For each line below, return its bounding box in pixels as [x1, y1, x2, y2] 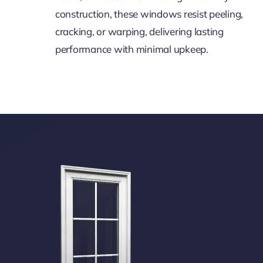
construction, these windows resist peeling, [55, 8, 244, 21]
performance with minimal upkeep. [55, 43, 208, 56]
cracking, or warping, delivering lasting [55, 25, 224, 38]
